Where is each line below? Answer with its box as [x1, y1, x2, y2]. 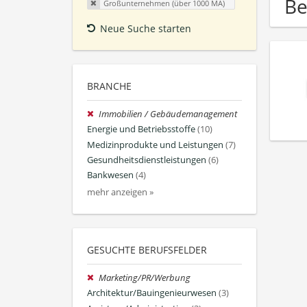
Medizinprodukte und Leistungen [87, 138, 223, 151]
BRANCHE [87, 79, 132, 93]
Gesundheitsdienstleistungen [87, 153, 206, 166]
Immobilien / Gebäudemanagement [99, 108, 238, 121]
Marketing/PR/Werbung [99, 272, 191, 284]
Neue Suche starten [100, 22, 191, 36]
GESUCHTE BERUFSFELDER [87, 243, 207, 257]
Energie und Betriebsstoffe [87, 123, 195, 136]
